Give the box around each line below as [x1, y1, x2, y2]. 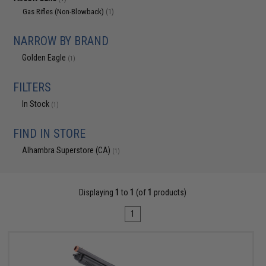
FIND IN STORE [13, 126, 86, 141]
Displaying [79, 188, 116, 197]
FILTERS [13, 80, 52, 94]
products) [152, 188, 187, 197]
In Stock [22, 99, 52, 109]
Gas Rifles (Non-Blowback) [23, 7, 106, 16]
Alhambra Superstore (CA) [22, 145, 113, 155]
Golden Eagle [22, 53, 68, 62]
